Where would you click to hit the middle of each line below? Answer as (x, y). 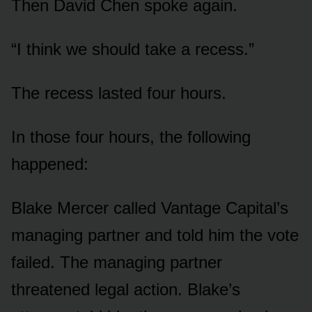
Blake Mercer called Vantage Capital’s (150, 208)
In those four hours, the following (131, 136)
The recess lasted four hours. (119, 93)
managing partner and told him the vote (155, 235)
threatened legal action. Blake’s (126, 289)
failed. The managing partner (117, 262)
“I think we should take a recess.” (133, 49)
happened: (50, 164)
